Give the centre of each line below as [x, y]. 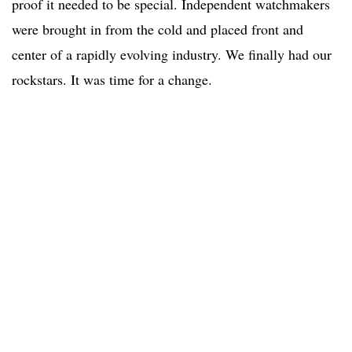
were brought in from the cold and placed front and [158, 29]
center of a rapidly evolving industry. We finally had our [172, 55]
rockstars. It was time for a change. [112, 80]
